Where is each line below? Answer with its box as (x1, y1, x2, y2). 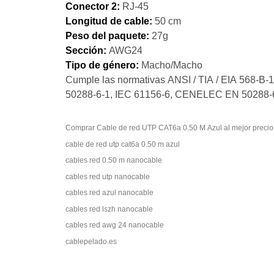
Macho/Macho (141, 59, 202, 70)
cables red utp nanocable (65, 172, 150, 180)
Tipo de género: (65, 59, 141, 70)
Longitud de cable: (65, 15, 155, 26)
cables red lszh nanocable (65, 204, 153, 213)
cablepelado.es (65, 237, 117, 245)
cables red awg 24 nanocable (65, 221, 164, 229)
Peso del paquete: (65, 30, 152, 41)
